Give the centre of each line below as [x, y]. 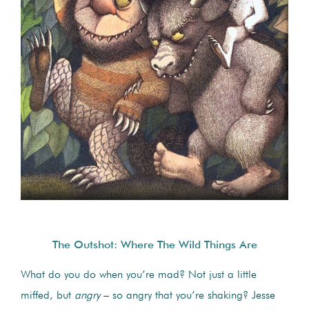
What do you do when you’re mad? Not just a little [139, 276]
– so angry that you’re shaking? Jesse [188, 296]
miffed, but [48, 296]
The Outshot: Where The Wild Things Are [154, 246]
